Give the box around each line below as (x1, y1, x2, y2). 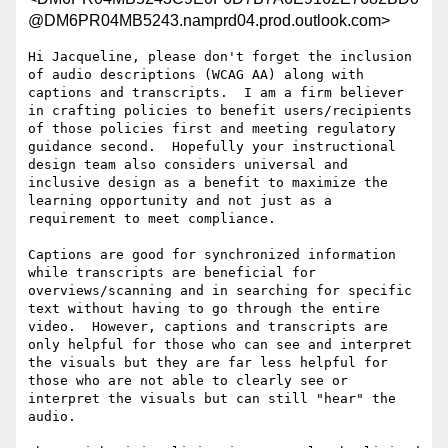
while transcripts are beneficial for (28, 265, 316, 281)
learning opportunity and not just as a (28, 193, 332, 209)
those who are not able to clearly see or (28, 373, 348, 389)
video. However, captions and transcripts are (28, 319, 388, 335)
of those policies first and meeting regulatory (28, 121, 396, 137)
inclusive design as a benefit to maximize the (28, 175, 388, 191)
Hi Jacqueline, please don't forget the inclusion (28, 49, 412, 65)
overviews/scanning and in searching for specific (28, 283, 412, 299)
